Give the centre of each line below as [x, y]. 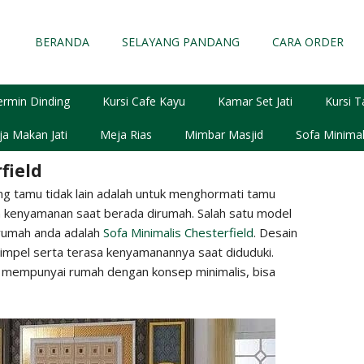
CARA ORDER [308, 41]
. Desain [275, 232]
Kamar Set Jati [255, 101]
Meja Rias [126, 134]
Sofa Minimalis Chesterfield [178, 232]
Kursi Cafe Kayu [144, 101]
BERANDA [62, 41]
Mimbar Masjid [223, 134]
